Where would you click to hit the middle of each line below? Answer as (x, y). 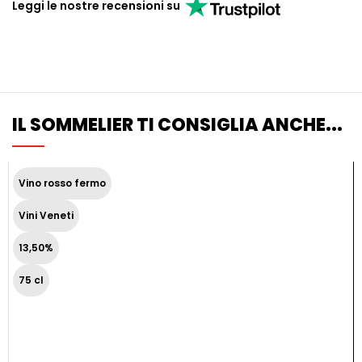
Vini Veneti (46, 215)
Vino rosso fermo (62, 183)
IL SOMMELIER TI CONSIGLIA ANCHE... (177, 125)
